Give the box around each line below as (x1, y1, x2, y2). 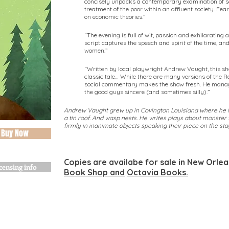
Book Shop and (64, 167, 125, 177)
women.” (84, 47, 108, 54)
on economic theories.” (84, 13, 146, 20)
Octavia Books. (127, 167, 188, 177)
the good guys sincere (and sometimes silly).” (84, 88, 210, 96)
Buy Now (1, 127, 29, 139)
